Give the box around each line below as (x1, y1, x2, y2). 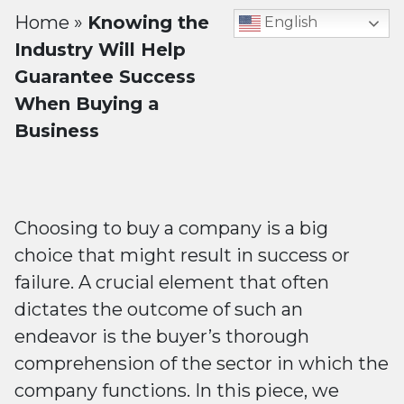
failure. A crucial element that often (14, 271, 329, 293)
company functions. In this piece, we (14, 380, 339, 401)
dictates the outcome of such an (14, 298, 303, 320)
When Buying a (14, 93, 160, 115)
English (261, 14, 317, 32)
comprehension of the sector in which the (14, 353, 389, 374)
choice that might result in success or (14, 244, 350, 266)
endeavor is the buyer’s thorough (14, 326, 309, 347)
